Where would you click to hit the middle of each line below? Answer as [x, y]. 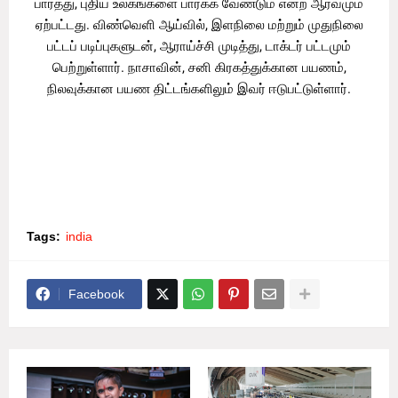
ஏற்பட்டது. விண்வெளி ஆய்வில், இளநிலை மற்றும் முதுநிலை [199, 25]
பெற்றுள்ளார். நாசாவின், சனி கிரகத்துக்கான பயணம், [199, 68]
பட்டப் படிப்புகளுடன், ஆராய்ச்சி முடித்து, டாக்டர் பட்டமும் [199, 47]
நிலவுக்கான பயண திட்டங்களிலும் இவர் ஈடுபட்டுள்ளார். [199, 89]
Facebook [96, 295]
